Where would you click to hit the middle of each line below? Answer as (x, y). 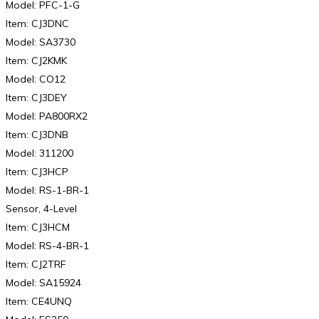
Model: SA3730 (41, 42)
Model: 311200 (40, 153)
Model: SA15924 (43, 283)
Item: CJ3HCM (38, 228)
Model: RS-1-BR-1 (47, 190)
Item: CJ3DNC (37, 24)
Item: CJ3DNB (37, 135)
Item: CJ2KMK (36, 61)
